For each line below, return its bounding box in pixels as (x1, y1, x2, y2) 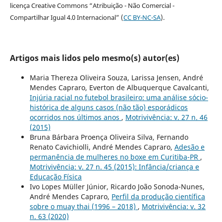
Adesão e (174, 142, 205, 152)
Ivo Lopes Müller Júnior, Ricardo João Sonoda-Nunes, (29, 181, 205, 191)
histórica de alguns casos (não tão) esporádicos (29, 102, 188, 112)
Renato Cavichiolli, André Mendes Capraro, (29, 142, 174, 152)
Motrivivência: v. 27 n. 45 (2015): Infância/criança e (29, 162, 199, 171)
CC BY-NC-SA (123, 12, 161, 22)
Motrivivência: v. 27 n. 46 (125, 112, 208, 122)
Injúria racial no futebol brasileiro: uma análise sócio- (29, 92, 208, 102)
